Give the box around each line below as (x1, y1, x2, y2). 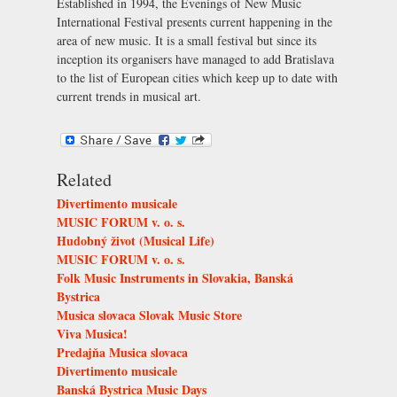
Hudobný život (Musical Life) (57, 231, 214, 251)
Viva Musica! (57, 324, 128, 344)
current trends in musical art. (57, 87, 201, 105)
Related (57, 167, 112, 192)
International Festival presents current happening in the (57, 12, 332, 30)
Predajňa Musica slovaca (57, 343, 188, 362)
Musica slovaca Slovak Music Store (57, 306, 242, 325)
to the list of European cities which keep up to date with (57, 68, 338, 86)
